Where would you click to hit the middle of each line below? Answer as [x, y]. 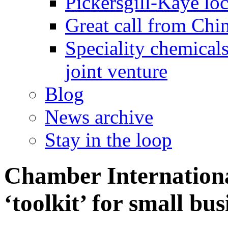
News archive [99, 117]
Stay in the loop [108, 140]
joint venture [116, 71]
